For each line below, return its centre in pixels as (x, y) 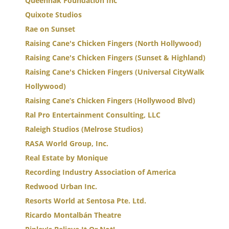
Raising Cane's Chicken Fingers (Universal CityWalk (115, 72)
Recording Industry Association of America (100, 172)
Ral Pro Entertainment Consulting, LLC (93, 115)
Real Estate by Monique (66, 158)
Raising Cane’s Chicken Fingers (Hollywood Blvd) (110, 100)
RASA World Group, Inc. (67, 143)
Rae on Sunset (50, 29)
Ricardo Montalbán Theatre (73, 215)
